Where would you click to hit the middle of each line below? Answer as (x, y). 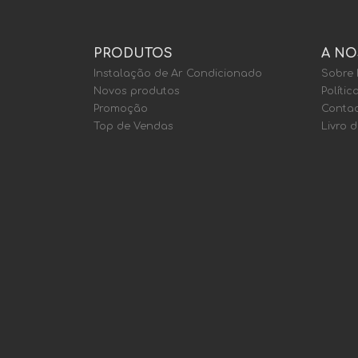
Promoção (121, 109)
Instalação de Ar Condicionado (178, 74)
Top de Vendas (133, 126)
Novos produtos (137, 91)
